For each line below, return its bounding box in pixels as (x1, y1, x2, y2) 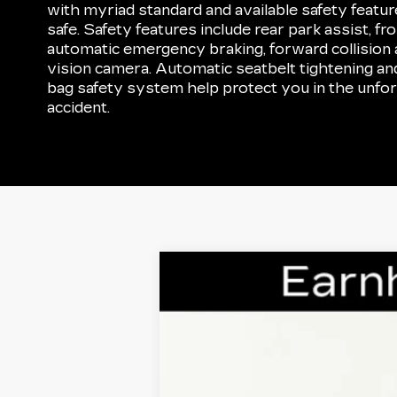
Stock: (335, 308, 375, 322)
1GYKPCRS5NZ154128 (204, 308, 336, 322)
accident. (47, 98, 111, 116)
